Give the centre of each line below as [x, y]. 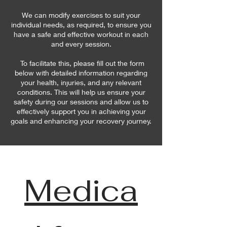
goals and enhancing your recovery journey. [81, 121]
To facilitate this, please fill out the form [81, 63]
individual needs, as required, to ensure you [81, 25]
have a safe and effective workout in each [81, 34]
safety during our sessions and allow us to [81, 102]
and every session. [81, 44]
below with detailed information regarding [81, 73]
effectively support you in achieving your [81, 111]
